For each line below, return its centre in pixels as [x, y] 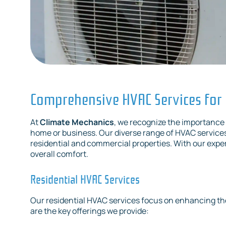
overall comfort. [59, 154]
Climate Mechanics [76, 122]
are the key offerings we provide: [90, 211]
